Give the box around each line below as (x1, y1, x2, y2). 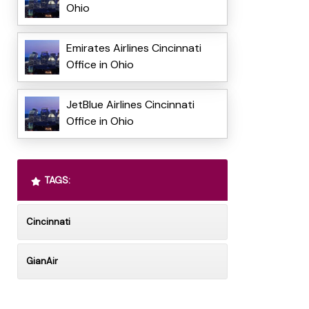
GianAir (26, 255, 58, 268)
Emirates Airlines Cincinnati (66, 41, 201, 56)
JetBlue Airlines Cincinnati (66, 97, 195, 112)
